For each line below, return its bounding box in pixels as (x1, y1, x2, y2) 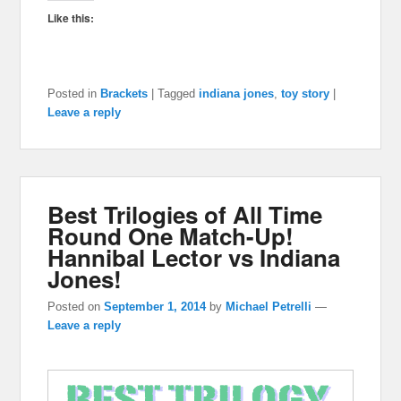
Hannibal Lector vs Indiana (47, 241, 341, 275)
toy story (281, 87, 330, 101)
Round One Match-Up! (47, 219, 294, 253)
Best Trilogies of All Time (47, 198, 323, 232)
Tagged (158, 87, 196, 101)
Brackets (100, 87, 149, 101)
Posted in (47, 87, 98, 101)
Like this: (47, 10, 95, 27)
